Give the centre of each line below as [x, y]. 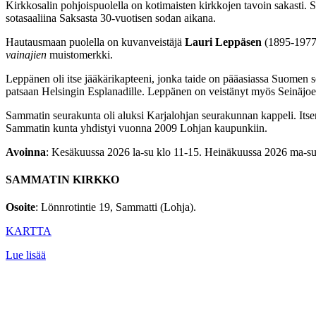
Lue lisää [26, 255]
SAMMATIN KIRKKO [64, 180]
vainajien [28, 54]
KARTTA [29, 231]
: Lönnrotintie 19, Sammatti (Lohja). [116, 207]
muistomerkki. [81, 54]
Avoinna [26, 152]
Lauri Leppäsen [223, 42]
